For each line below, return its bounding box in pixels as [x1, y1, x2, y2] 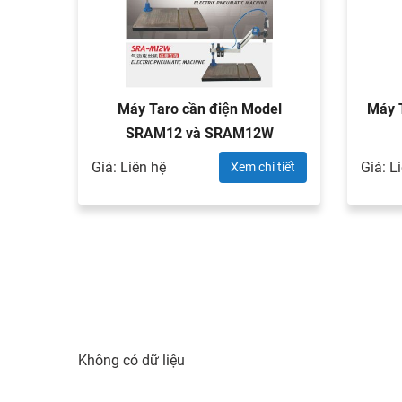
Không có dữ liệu [78, 352, 185, 369]
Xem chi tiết [231, 160, 295, 174]
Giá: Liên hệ [92, 159, 166, 176]
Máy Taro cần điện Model [117, 100, 282, 118]
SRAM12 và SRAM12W [125, 125, 274, 142]
